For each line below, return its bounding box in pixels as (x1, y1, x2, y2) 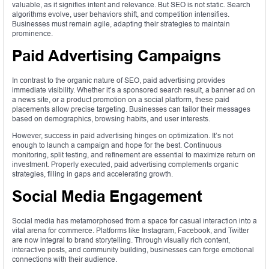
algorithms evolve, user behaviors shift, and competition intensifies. (12, 10, 229, 19)
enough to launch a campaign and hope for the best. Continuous (12, 141, 222, 150)
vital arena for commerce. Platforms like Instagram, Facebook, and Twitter (12, 226, 249, 235)
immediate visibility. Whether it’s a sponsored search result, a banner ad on (12, 85, 255, 95)
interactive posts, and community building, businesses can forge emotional (12, 245, 254, 255)
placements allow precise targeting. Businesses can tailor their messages (12, 104, 250, 114)
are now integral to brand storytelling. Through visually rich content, (12, 235, 230, 245)
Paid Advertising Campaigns (12, 47, 221, 65)
